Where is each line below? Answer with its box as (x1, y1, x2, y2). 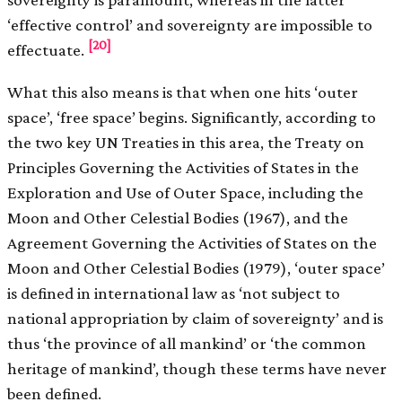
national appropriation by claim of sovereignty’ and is (7, 309, 383, 328)
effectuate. (7, 40, 88, 60)
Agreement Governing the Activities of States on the (7, 233, 377, 253)
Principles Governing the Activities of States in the (7, 158, 359, 178)
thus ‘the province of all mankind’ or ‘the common (7, 334, 366, 354)
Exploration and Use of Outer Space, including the (7, 183, 363, 203)
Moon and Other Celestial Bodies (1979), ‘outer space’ (7, 258, 385, 278)
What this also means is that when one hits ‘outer (7, 83, 358, 102)
